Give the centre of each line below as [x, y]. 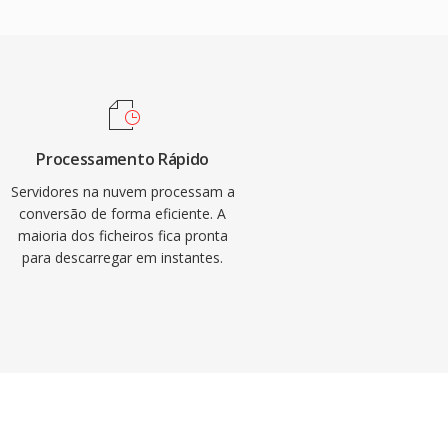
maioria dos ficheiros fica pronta [122, 235]
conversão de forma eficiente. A [123, 213]
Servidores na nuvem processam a [122, 191]
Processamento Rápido [122, 159]
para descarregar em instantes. [123, 257]
